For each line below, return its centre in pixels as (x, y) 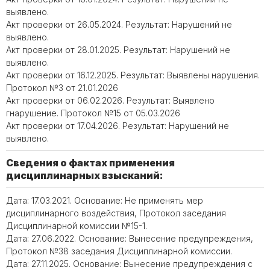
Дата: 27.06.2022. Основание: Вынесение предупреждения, (130, 238)
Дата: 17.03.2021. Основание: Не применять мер (105, 200)
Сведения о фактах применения (90, 163)
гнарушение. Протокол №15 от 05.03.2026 (93, 113)
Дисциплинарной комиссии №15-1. (77, 226)
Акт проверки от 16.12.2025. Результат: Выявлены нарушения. (133, 75)
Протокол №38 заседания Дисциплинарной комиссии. (119, 251)
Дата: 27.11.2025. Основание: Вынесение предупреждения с (129, 264)
